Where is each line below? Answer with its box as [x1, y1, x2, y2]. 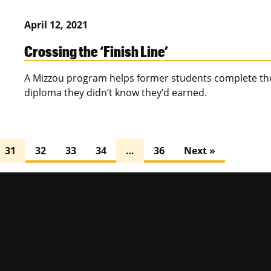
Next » [184, 144, 215, 158]
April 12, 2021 [24, 18, 88, 32]
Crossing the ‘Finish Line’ [24, 42, 168, 60]
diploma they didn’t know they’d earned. [24, 86, 207, 100]
